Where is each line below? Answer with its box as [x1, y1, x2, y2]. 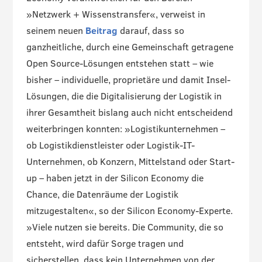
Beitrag [85, 23, 118, 37]
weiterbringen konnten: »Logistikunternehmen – [26, 122, 225, 135]
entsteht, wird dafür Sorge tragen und [26, 236, 184, 250]
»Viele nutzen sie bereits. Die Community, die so [26, 220, 223, 233]
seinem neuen [26, 23, 85, 37]
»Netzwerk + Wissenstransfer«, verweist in [26, 7, 205, 20]
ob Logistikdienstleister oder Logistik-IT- [26, 138, 195, 151]
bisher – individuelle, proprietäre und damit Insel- [26, 73, 230, 86]
